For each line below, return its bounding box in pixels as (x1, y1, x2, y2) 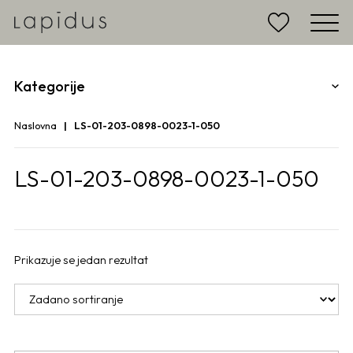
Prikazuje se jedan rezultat (14, 253, 148, 268)
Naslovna (14, 119, 57, 132)
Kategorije (14, 77, 85, 96)
